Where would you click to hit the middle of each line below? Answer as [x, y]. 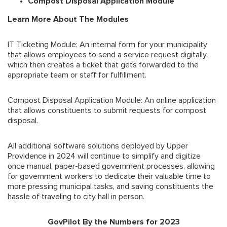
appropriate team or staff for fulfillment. [77, 75]
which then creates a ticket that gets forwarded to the [103, 65]
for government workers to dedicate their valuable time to [109, 177]
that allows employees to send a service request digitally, [108, 55]
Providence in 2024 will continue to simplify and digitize [104, 156]
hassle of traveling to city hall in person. [77, 197]
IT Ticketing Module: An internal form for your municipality [107, 45]
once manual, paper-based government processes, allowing [111, 166]
